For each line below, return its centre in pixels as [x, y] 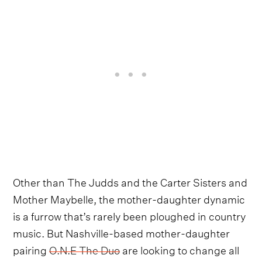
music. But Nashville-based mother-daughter [122, 232]
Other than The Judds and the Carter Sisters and [130, 181]
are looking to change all [180, 249]
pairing [31, 249]
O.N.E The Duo [85, 249]
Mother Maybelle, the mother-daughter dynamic [129, 198]
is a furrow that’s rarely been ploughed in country [130, 215]
